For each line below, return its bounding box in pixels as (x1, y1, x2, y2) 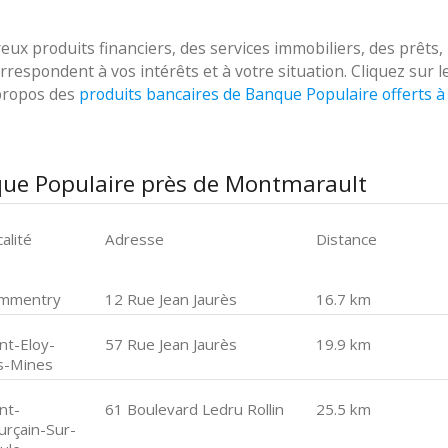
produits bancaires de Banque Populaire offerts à (79, 83, 445, 105)
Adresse (105, 229, 165, 249)
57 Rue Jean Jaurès (105, 334, 238, 354)
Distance (315, 229, 377, 249)
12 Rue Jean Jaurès (105, 289, 238, 309)
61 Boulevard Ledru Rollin (105, 399, 285, 419)
